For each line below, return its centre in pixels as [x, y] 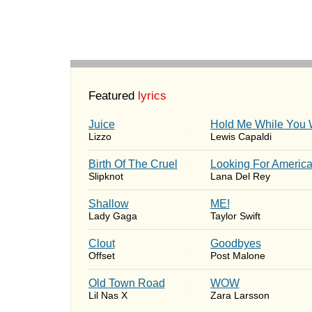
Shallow [108, 204]
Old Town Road [126, 283]
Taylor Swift [235, 216]
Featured [111, 96]
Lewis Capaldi [241, 136]
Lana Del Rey [240, 176]
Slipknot [106, 176]
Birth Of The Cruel [133, 164]
